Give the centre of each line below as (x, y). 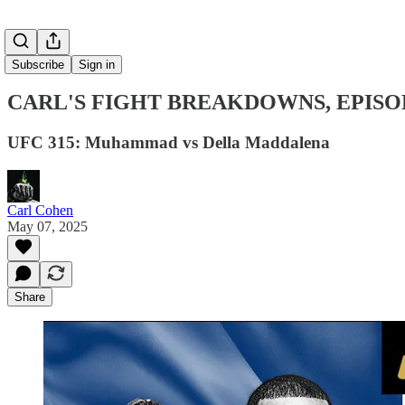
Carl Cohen (40, 210)
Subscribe (38, 65)
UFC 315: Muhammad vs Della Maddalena (169, 142)
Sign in (97, 65)
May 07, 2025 (47, 226)
